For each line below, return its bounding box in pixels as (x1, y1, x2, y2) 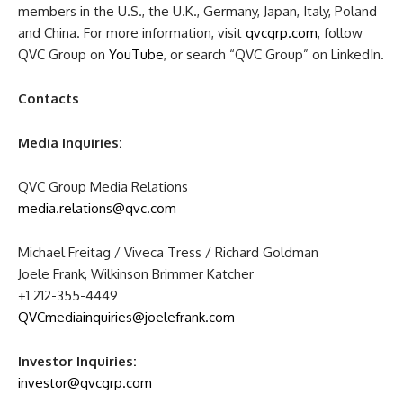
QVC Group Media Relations (18, 178, 188, 196)
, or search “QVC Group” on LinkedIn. (164, 46, 384, 64)
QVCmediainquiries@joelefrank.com (18, 309, 235, 327)
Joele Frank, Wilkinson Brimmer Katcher (18, 265, 254, 283)
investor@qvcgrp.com (18, 374, 152, 392)
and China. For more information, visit (18, 24, 246, 42)
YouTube (109, 46, 164, 64)
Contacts (18, 90, 79, 108)
